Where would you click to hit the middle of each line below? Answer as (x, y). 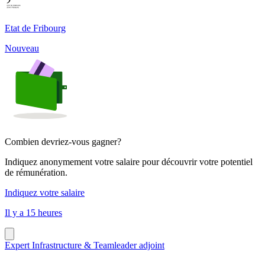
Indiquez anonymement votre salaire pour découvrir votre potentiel (129, 161)
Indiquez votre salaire (45, 192)
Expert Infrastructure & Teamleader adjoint (85, 245)
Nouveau (22, 48)
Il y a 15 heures (33, 212)
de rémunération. (36, 172)
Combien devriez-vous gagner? (63, 141)
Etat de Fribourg (35, 28)
